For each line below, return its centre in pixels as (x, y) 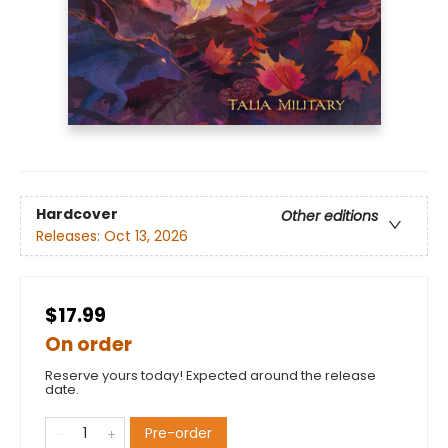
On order (88, 344)
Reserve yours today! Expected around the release (210, 375)
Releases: (70, 236)
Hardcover (77, 214)
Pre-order (178, 432)
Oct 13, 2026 (146, 236)
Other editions (329, 216)
